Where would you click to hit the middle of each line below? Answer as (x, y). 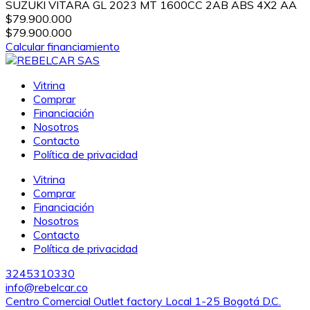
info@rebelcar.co (47, 287)
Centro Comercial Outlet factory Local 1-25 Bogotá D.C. (143, 301)
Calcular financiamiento (63, 46)
